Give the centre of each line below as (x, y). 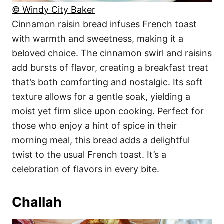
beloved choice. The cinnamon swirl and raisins (112, 53)
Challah (37, 202)
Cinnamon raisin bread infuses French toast (104, 24)
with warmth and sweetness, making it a (98, 38)
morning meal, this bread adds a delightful (101, 140)
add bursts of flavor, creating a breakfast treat (110, 67)
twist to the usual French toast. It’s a (89, 154)
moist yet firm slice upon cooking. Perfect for (108, 111)
